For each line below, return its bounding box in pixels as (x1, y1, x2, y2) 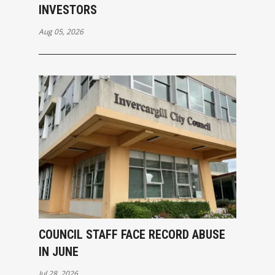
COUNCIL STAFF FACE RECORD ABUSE (38, 227, 225, 242)
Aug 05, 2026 (38, 26, 83, 37)
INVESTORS (38, 2, 97, 17)
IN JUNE (38, 244, 79, 259)
